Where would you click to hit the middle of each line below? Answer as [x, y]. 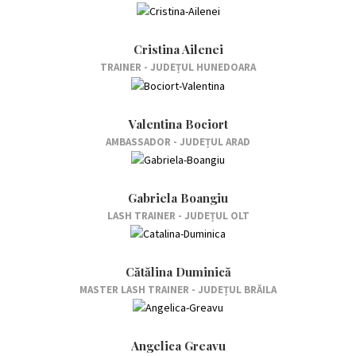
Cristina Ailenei [178, 50]
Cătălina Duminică [178, 271]
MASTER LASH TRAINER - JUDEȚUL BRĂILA [178, 289]
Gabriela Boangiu [178, 197]
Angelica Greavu [178, 345]
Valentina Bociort [178, 124]
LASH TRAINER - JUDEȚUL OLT [178, 215]
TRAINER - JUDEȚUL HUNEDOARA [178, 68]
